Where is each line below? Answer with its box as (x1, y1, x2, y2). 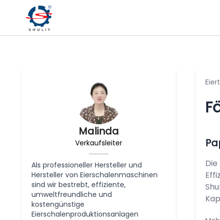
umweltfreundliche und (31, 190, 112, 199)
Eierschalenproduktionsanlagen (31, 209, 138, 219)
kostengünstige (31, 199, 84, 209)
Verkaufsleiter (75, 138, 122, 148)
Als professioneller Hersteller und (31, 160, 142, 170)
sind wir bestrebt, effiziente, (31, 180, 126, 190)
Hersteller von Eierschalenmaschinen (31, 170, 158, 180)
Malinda (79, 124, 119, 138)
